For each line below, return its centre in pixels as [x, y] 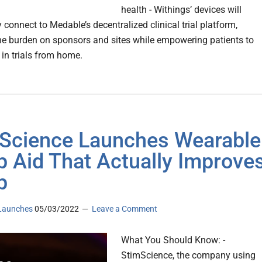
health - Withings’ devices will [181, 10]
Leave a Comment [125, 209]
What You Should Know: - [173, 240]
